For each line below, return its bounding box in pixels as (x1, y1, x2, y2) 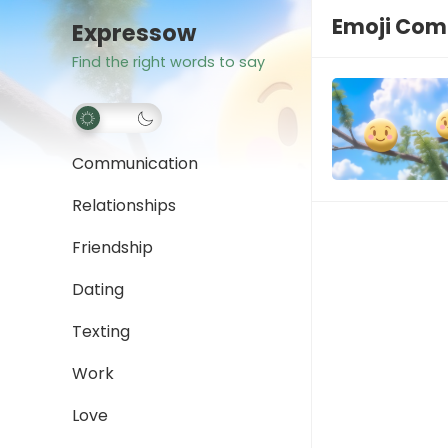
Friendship (72, 236, 153, 259)
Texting (72, 320, 130, 343)
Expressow (72, 17, 196, 49)
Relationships (72, 194, 176, 217)
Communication (72, 152, 198, 175)
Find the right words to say (72, 52, 265, 72)
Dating (72, 278, 124, 301)
